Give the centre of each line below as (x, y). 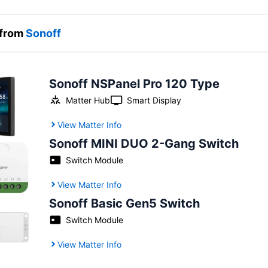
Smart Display (154, 100)
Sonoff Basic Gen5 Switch (124, 203)
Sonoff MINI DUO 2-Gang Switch (144, 143)
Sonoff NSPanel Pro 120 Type (134, 83)
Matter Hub (88, 100)
